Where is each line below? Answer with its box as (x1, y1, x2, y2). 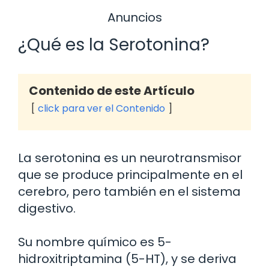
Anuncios (107, 8, 162, 26)
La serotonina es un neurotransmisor (18, 150, 241, 167)
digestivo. (18, 200, 76, 217)
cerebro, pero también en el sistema (18, 183, 241, 201)
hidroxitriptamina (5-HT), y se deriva (18, 250, 237, 268)
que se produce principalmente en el (18, 166, 243, 184)
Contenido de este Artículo (29, 82, 195, 100)
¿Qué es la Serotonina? (18, 33, 210, 57)
